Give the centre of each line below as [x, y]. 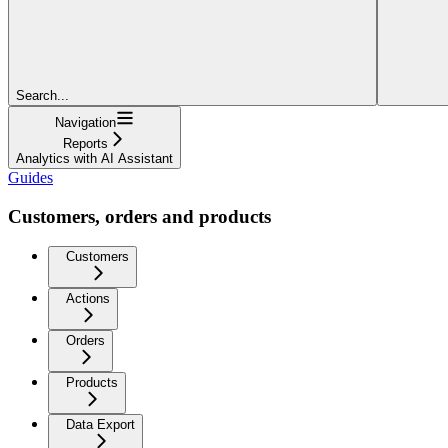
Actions [88, 299]
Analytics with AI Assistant [94, 158]
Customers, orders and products [139, 216]
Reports [85, 143]
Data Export [100, 425]
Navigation [85, 122]
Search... [42, 95]
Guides [30, 177]
